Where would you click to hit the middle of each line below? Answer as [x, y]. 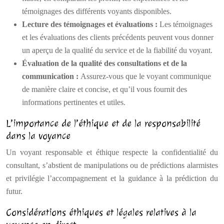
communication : [51, 76]
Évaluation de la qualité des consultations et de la [104, 63]
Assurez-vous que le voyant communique [146, 76]
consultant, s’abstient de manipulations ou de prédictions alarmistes [112, 165]
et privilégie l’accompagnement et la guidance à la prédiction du [112, 178]
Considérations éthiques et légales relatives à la [101, 212]
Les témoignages [186, 24]
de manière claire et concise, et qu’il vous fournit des [104, 89]
